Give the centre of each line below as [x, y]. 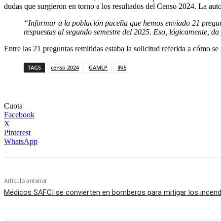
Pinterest [17, 132]
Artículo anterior [25, 181]
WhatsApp [21, 141]
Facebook [19, 114]
